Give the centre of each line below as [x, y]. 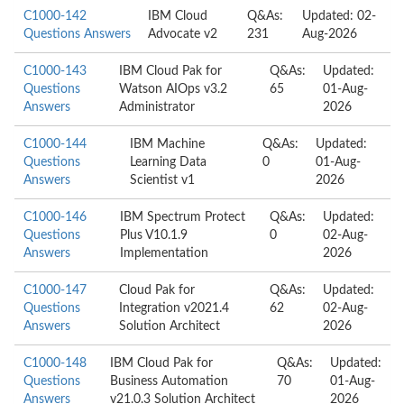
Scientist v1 [163, 180]
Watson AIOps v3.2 [174, 89]
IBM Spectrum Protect [183, 217]
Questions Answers [77, 34]
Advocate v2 [183, 34]
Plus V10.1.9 [154, 235]
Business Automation [170, 381]
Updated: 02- [339, 16]
